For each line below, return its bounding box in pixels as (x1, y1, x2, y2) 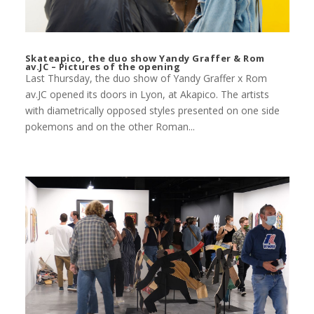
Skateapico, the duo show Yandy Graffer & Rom (25, 52, 265, 65)
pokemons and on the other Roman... (25, 120, 195, 134)
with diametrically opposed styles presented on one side (25, 104, 280, 118)
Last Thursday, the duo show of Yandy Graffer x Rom (25, 71, 267, 86)
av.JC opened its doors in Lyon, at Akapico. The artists (25, 88, 269, 102)
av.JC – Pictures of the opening (25, 60, 181, 74)
